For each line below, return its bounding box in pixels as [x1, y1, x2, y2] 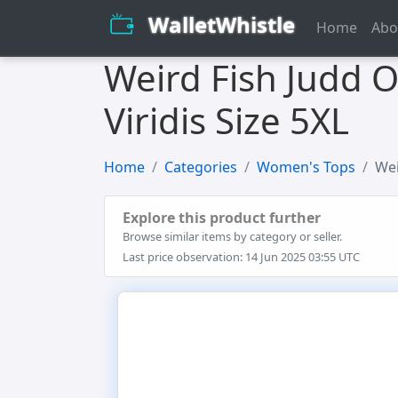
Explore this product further [123, 208, 321, 227]
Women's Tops [257, 157, 355, 177]
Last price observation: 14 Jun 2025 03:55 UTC [123, 249, 360, 265]
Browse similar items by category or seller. [123, 228, 342, 244]
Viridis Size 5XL [104, 96, 349, 145]
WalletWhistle [148, 10, 295, 39]
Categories [164, 157, 237, 177]
